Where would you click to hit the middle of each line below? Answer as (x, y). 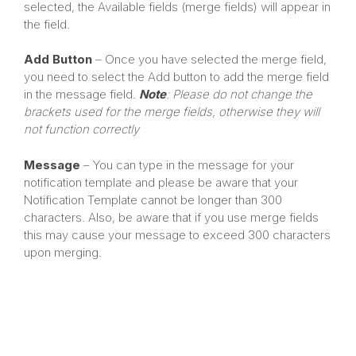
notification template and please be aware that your (161, 182)
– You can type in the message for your (187, 164)
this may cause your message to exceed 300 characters (177, 234)
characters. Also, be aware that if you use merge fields (171, 217)
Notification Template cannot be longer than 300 (153, 199)
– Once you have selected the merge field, (209, 60)
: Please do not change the (239, 95)
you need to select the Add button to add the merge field (176, 77)
